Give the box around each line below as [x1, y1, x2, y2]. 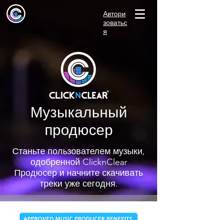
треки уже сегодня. [39, 178, 118, 189]
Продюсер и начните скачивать [14, 167, 143, 178]
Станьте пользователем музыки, [12, 146, 145, 157]
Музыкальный [30, 104, 127, 121]
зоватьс [103, 18, 127, 27]
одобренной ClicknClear [30, 157, 127, 167]
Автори [103, 9, 126, 18]
